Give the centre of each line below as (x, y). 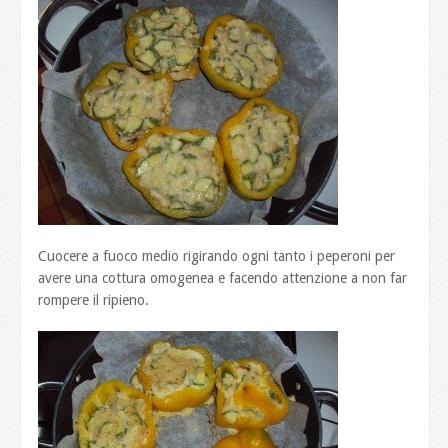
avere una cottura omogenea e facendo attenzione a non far (223, 277)
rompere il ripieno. (94, 299)
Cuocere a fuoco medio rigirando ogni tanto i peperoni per (217, 255)
